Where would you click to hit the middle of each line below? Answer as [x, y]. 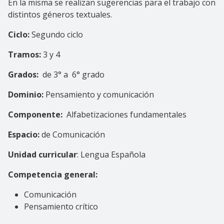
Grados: [23, 74]
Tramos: [24, 54]
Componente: [35, 114]
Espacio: [24, 134]
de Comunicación [72, 134]
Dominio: [26, 94]
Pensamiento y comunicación [99, 94]
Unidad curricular [42, 154]
